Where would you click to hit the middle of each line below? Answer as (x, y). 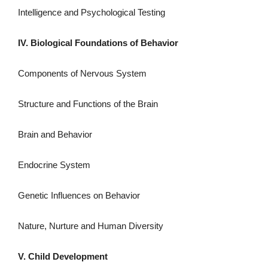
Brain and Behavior (55, 134)
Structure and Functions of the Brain (88, 103)
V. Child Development (63, 256)
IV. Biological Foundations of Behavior (98, 42)
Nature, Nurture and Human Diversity (91, 226)
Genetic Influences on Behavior (79, 195)
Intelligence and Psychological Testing (92, 12)
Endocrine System (54, 165)
